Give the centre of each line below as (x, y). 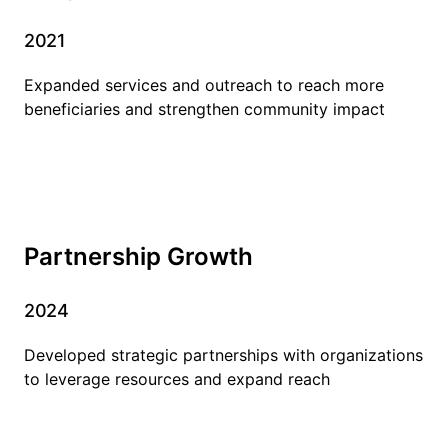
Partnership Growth (138, 256)
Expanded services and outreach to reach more (204, 84)
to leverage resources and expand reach (177, 378)
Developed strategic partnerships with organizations (223, 354)
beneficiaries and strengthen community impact (204, 108)
